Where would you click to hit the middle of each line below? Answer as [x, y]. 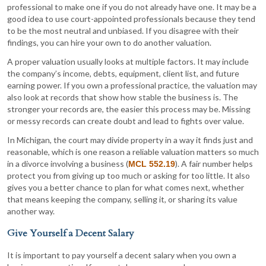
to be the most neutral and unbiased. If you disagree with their [123, 30]
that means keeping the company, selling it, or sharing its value [122, 199]
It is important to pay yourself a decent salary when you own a [122, 255]
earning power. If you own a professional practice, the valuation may [132, 85]
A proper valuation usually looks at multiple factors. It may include [128, 61]
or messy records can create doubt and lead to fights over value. [126, 121]
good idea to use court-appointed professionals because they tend [131, 18]
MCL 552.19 [152, 164]
